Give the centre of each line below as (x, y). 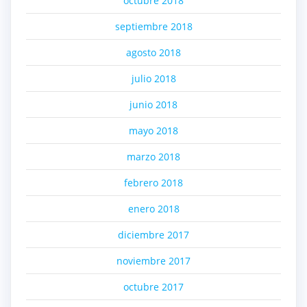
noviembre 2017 (153, 260)
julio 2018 (153, 78)
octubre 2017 (153, 286)
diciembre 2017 (153, 234)
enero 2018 (153, 208)
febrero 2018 (153, 182)
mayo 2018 (153, 130)
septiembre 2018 (153, 26)
